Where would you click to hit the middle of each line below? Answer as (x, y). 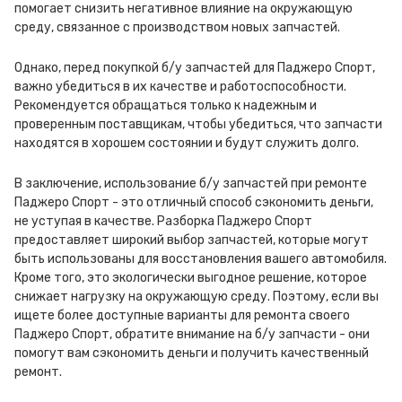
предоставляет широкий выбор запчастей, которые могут (192, 240)
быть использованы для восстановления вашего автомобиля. (201, 259)
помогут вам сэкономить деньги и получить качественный (192, 353)
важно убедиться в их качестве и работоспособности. (180, 87)
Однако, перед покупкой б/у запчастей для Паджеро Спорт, (195, 68)
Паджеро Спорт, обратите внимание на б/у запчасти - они (192, 334)
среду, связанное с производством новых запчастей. (177, 27)
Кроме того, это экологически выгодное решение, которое (191, 278)
